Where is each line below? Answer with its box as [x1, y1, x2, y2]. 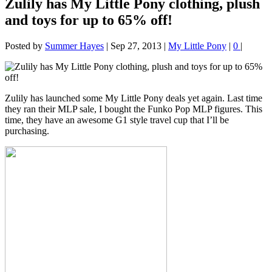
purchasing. [5, 126, 49, 137]
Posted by [5, 41, 45, 52]
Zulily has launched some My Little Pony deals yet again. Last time [5, 93, 262, 104]
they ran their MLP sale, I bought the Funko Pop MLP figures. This [5, 104, 262, 115]
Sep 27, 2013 [110, 41, 161, 52]
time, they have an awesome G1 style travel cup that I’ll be [5, 115, 229, 126]
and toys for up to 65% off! [5, 12, 172, 29]
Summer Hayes [45, 41, 104, 52]
